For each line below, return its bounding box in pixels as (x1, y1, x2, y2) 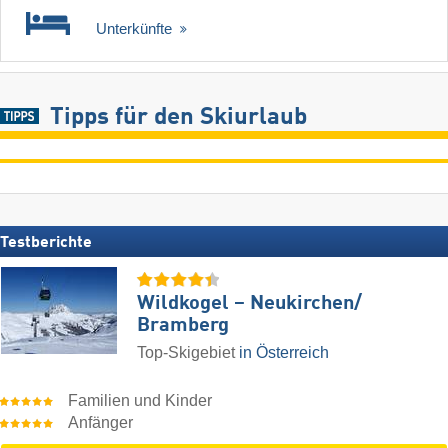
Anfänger (68, 413, 134, 431)
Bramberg (137, 315, 229, 336)
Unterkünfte (96, 20, 176, 38)
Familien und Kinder (68, 391, 213, 409)
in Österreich (239, 343, 329, 361)
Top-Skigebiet (137, 343, 239, 361)
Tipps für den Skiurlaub (49, 106, 307, 131)
